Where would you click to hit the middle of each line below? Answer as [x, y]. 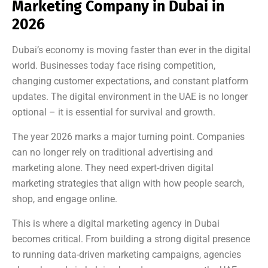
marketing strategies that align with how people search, [128, 184]
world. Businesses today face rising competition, [114, 66]
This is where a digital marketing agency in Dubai [116, 224]
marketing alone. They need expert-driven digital [113, 168]
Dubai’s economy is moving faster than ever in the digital [131, 50]
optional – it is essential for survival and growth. [114, 112]
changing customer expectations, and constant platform [130, 81]
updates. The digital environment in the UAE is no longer [130, 97]
